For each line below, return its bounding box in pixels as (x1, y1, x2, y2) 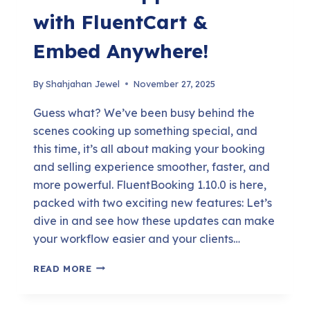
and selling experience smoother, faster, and (33, 159, 270, 174)
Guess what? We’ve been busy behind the (33, 105, 255, 120)
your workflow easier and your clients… (33, 231, 240, 246)
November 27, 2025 (134, 77, 216, 89)
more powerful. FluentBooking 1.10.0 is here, (33, 177, 266, 192)
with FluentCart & (33, 9, 208, 34)
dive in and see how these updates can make (33, 213, 275, 228)
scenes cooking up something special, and (33, 123, 257, 138)
